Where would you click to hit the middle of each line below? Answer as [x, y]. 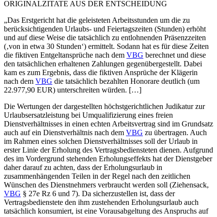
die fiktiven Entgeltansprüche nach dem [65, 55]
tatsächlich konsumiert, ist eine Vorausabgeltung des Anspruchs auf [106, 211]
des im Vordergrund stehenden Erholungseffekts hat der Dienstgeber [108, 158]
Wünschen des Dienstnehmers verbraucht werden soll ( [88, 185]
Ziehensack [189, 185]
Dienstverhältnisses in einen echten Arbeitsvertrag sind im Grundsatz [108, 124]
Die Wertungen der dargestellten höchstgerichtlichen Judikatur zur [104, 106]
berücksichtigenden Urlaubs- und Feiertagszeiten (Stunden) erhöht [105, 29]
